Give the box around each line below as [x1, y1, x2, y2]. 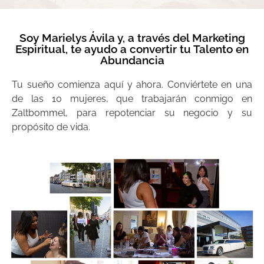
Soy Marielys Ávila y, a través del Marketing [19, 31, 245, 44]
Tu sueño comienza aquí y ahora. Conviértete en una [12, 78, 252, 90]
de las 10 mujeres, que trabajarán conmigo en [12, 93, 252, 104]
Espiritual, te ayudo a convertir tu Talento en [15, 42, 249, 55]
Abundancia [100, 53, 164, 67]
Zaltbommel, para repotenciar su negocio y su [12, 107, 252, 118]
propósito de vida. [12, 121, 90, 133]
